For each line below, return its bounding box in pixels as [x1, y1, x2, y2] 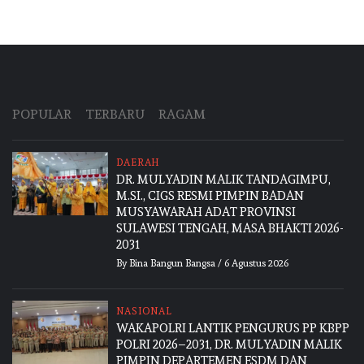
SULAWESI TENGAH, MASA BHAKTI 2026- [116, 220, 344, 236]
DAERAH [116, 156, 160, 168]
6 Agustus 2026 [224, 257, 289, 269]
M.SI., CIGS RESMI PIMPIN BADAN [116, 188, 305, 203]
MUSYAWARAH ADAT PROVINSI [116, 204, 297, 219]
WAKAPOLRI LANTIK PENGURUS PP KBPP [116, 320, 350, 336]
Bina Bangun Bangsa [129, 257, 219, 269]
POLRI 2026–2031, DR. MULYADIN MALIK [116, 336, 343, 352]
